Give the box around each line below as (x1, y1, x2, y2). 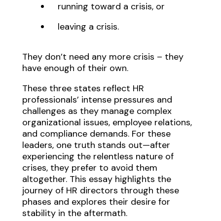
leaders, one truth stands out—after (22, 139, 170, 151)
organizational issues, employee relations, (22, 116, 192, 129)
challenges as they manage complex (22, 105, 172, 117)
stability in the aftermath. (22, 207, 127, 220)
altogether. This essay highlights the (22, 173, 171, 185)
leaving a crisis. (57, 20, 119, 33)
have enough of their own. (22, 62, 128, 74)
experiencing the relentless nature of (22, 150, 174, 163)
